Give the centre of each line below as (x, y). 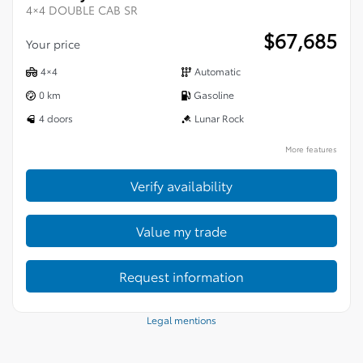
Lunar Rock (219, 118)
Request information (181, 276)
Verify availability (181, 185)
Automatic (218, 71)
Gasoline (214, 94)
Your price (55, 44)
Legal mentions (181, 320)
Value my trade (181, 231)
